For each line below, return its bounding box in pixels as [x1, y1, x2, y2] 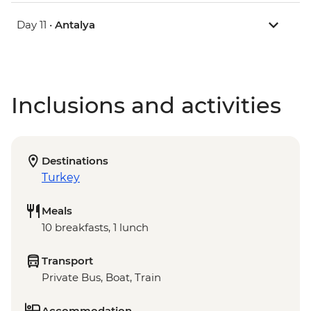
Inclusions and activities [11, 92, 281, 119]
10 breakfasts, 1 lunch [42, 221, 149, 235]
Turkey [42, 171, 80, 185]
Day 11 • [17, 18, 55, 32]
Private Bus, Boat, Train [42, 271, 161, 285]
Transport [42, 254, 93, 268]
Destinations [42, 154, 108, 168]
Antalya [55, 18, 95, 32]
